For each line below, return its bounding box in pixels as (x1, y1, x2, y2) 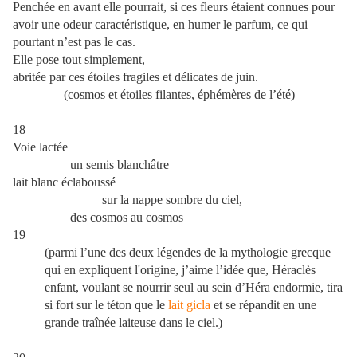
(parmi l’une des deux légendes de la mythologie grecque (45, 245, 331, 260)
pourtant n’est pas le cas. (13, 35, 135, 49)
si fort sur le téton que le (45, 298, 168, 312)
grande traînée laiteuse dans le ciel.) (45, 316, 222, 330)
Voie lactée (13, 140, 68, 155)
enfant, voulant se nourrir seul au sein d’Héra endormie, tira (45, 280, 343, 295)
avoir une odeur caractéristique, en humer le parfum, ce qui (13, 18, 308, 32)
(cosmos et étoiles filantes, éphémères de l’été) (13, 88, 295, 102)
